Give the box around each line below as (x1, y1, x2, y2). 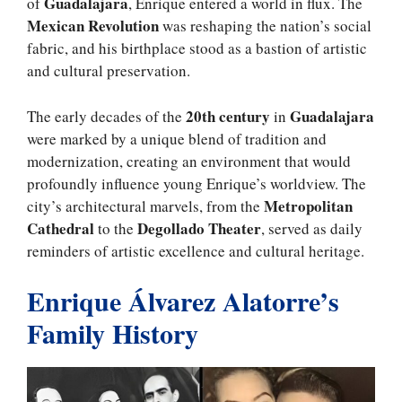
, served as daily (261, 217, 363, 239)
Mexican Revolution (27, 14, 159, 38)
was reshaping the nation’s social (159, 15, 371, 37)
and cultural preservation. (27, 60, 196, 82)
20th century (186, 104, 270, 127)
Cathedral (27, 216, 94, 240)
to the (94, 217, 137, 239)
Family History (27, 313, 198, 354)
